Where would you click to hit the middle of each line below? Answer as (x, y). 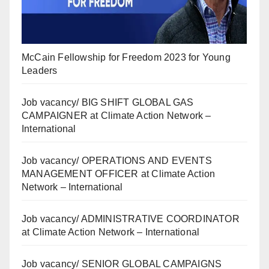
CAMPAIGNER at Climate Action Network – (116, 116)
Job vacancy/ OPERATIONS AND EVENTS (117, 161)
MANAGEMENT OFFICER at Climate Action (119, 174)
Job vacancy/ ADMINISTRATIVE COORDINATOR (131, 219)
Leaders (40, 71)
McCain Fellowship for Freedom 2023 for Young (126, 58)
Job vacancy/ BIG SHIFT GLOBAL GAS (108, 103)
